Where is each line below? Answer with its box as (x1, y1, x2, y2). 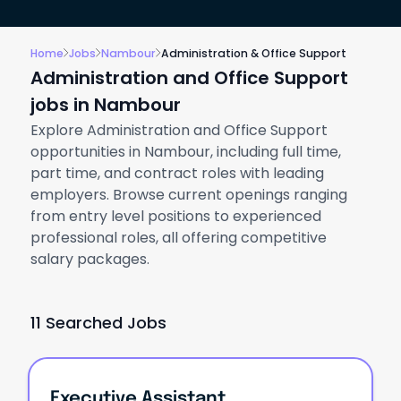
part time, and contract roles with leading (30, 162, 324, 183)
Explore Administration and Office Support (30, 119, 328, 141)
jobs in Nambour (30, 92, 181, 117)
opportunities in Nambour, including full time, (30, 141, 341, 162)
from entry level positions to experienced (30, 205, 321, 226)
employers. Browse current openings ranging (30, 183, 347, 205)
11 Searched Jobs (30, 311, 166, 335)
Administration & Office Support (160, 45, 346, 61)
